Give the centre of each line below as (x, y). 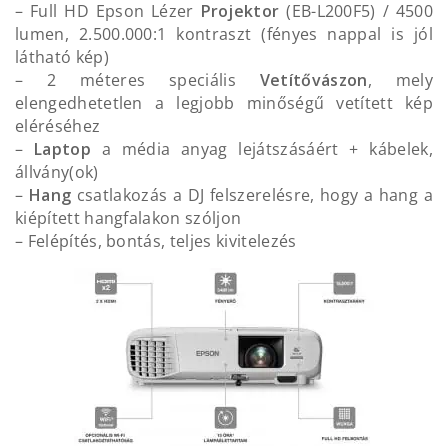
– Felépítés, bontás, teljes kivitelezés (156, 241)
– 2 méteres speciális (137, 80)
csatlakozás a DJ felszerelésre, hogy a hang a (252, 195)
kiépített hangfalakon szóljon (128, 218)
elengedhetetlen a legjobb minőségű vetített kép (224, 103)
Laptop (62, 149)
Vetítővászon (313, 80)
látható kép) (62, 57)
